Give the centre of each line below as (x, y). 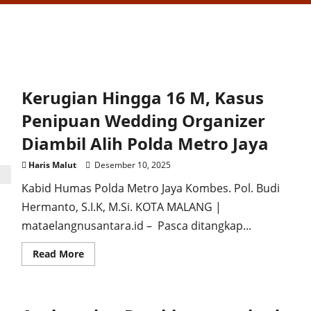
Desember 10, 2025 (131, 165)
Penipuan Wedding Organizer (143, 121)
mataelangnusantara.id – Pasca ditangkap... (136, 226)
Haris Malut (52, 165)
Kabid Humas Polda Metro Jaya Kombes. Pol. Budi (150, 188)
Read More (58, 254)
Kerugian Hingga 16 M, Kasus (142, 98)
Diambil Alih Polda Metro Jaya (147, 144)
